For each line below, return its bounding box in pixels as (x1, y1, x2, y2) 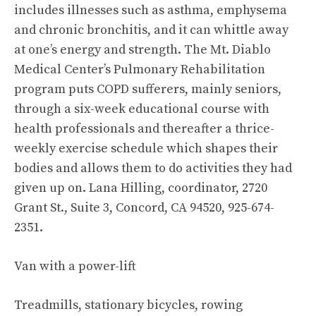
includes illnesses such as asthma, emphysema (14, 2, 287, 18)
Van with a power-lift (14, 258, 136, 274)
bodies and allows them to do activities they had (14, 160, 292, 176)
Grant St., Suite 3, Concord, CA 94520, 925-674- (14, 200, 274, 216)
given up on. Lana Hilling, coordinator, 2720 (14, 180, 267, 196)
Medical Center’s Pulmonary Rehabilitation (14, 61, 265, 78)
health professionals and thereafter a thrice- (14, 121, 274, 137)
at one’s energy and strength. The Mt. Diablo (14, 42, 271, 58)
